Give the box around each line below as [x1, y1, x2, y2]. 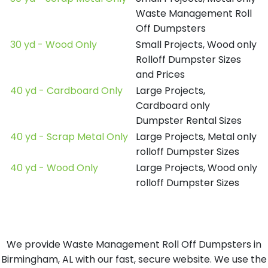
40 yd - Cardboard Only [10, 84, 123, 98]
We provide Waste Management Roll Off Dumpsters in [7, 237, 261, 251]
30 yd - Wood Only [10, 38, 97, 51]
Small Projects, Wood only [136, 38, 257, 51]
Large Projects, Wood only [136, 161, 257, 175]
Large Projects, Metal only [136, 130, 257, 144]
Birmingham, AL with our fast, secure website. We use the [1, 252, 267, 266]
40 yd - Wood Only [10, 161, 98, 175]
